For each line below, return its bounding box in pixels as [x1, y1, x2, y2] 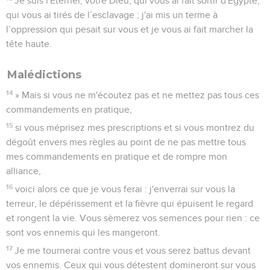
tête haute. [6, 39, 52, 49]
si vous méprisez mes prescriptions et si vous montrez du [15, 122, 255, 133]
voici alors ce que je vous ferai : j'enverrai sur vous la [15, 184, 236, 194]
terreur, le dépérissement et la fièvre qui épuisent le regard [6, 198, 253, 209]
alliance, [6, 166, 41, 176]
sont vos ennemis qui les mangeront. [6, 227, 160, 237]
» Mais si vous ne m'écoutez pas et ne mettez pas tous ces [15, 90, 260, 100]
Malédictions [7, 67, 81, 81]
